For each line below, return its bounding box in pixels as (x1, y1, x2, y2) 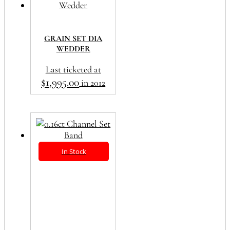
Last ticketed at (45, 63, 101, 75)
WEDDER (56, 43, 90, 54)
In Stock (61, 146, 86, 156)
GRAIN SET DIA (44, 33, 103, 44)
